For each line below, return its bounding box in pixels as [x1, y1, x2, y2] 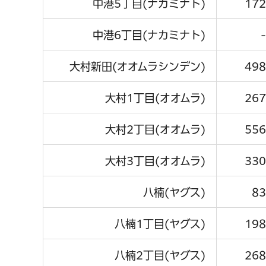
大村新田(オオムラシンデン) [69, 61, 205, 72]
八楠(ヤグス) [143, 186, 205, 198]
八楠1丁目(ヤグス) [115, 218, 205, 229]
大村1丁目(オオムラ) [105, 92, 205, 103]
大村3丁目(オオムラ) [105, 155, 205, 166]
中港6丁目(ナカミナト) [93, 29, 205, 40]
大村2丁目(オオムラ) [105, 123, 205, 135]
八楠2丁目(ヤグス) [115, 249, 205, 261]
